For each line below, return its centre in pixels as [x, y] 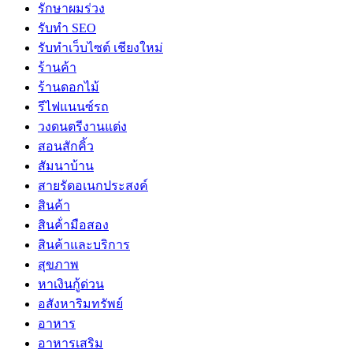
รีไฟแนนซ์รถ [73, 106]
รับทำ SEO [67, 28]
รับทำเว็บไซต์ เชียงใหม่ [100, 47]
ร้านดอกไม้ [69, 87]
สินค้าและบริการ [84, 244]
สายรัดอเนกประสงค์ [93, 185]
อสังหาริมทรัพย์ [80, 303]
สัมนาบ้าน [66, 165]
